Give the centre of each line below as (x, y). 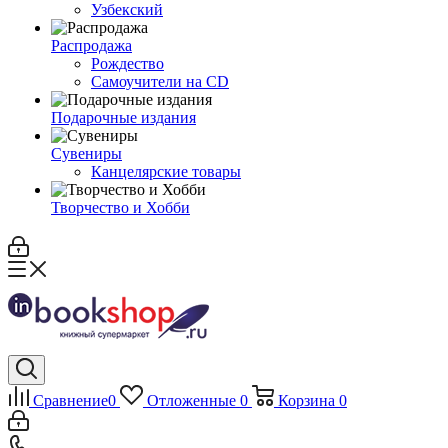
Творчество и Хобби (120, 207)
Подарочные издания (123, 117)
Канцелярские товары (166, 171)
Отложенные (191, 400)
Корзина (306, 400)
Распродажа (91, 45)
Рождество (127, 63)
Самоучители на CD (160, 81)
